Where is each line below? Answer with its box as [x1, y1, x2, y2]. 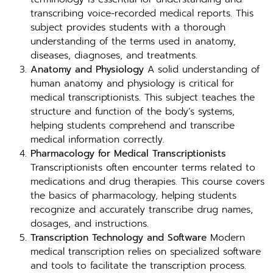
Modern [207, 230, 245, 245]
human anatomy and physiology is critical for [30, 76, 234, 91]
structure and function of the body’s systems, [30, 104, 235, 119]
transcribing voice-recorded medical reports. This [30, 6, 253, 21]
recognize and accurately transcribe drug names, [30, 202, 253, 217]
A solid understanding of [144, 62, 260, 77]
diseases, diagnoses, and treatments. [30, 48, 197, 63]
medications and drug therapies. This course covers [30, 174, 264, 189]
